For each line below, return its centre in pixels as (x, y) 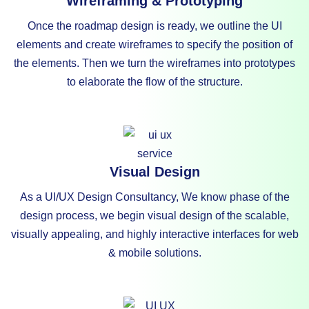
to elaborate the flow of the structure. (154, 82)
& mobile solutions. (154, 253)
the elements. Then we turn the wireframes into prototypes (154, 63)
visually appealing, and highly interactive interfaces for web (154, 235)
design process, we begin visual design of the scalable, (154, 216)
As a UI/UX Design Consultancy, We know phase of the (154, 197)
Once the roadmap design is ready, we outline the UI (154, 26)
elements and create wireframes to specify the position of (154, 45)
